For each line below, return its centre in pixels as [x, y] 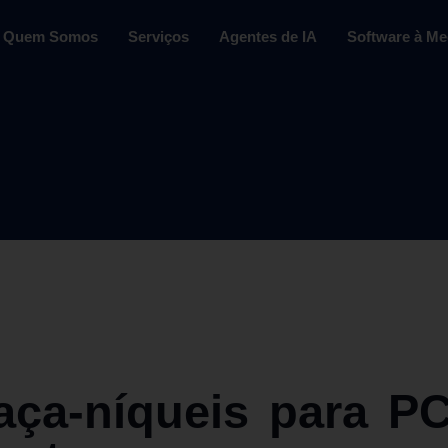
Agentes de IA [267, 36]
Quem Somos [50, 36]
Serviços [158, 36]
